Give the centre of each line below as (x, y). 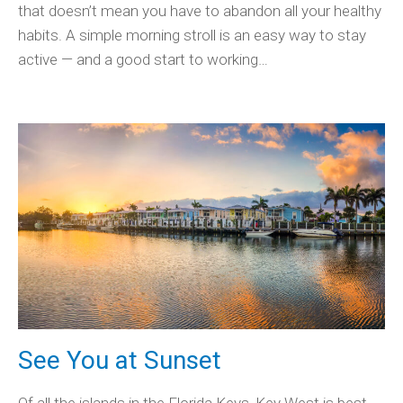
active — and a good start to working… (143, 59)
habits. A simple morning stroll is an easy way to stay (192, 35)
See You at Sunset (120, 361)
